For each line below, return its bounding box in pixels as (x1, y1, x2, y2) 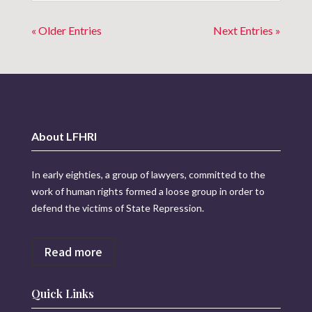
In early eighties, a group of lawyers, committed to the (31, 169, 265, 181)
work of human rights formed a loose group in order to (31, 185, 265, 198)
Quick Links (31, 286, 94, 301)
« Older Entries (31, 24, 102, 38)
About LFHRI (31, 130, 97, 143)
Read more (43, 243, 102, 260)
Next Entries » (213, 24, 281, 38)
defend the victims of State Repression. (31, 202, 206, 214)
